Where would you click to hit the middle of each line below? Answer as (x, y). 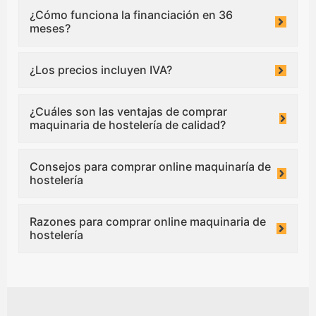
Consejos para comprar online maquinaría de (150, 167)
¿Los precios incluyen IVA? (101, 70)
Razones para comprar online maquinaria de (148, 222)
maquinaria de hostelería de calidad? (128, 125)
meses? (50, 29)
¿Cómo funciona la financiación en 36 (131, 15)
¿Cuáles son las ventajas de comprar (128, 112)
